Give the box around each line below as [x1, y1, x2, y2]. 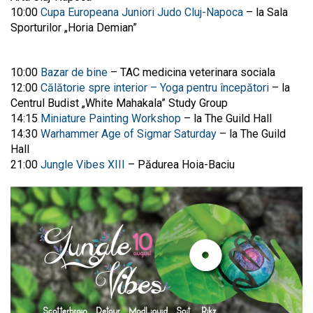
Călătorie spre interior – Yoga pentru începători [41, 80, 269, 94]
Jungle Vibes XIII [41, 157, 125, 171]
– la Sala [243, 5, 288, 19]
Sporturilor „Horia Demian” [10, 20, 137, 34]
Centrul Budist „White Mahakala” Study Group [10, 96, 228, 110]
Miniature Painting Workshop [41, 111, 181, 125]
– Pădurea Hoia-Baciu [125, 157, 235, 171]
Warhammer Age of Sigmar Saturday [41, 126, 217, 140]
